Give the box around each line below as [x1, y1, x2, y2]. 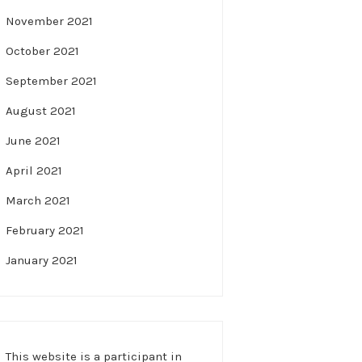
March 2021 [6, 193, 70, 208]
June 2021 [6, 133, 61, 149]
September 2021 [6, 74, 97, 89]
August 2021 [6, 103, 76, 119]
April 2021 [6, 163, 62, 179]
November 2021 [6, 14, 93, 29]
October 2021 [6, 44, 79, 59]
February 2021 [6, 223, 84, 238]
